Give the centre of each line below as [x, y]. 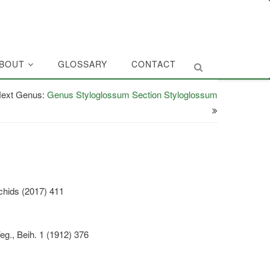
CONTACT [154, 64]
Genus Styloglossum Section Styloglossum [132, 94]
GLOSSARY [83, 64]
